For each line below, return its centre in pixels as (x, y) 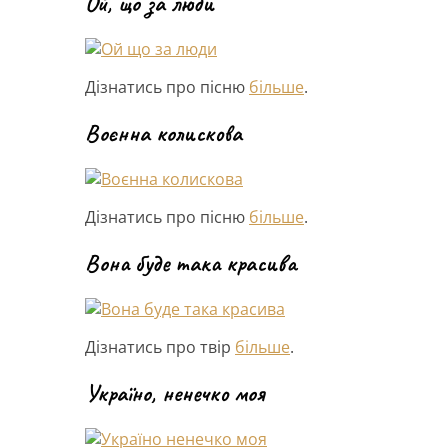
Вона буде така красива (190, 262)
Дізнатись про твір (160, 346)
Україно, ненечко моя (175, 392)
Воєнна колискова (163, 132)
